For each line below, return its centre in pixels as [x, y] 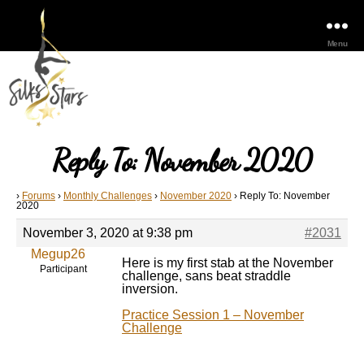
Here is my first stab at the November [227, 263]
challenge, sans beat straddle [206, 276]
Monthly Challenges [108, 196]
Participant [63, 269]
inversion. [150, 289]
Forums [39, 196]
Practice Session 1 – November [213, 315]
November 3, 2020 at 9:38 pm [108, 233]
